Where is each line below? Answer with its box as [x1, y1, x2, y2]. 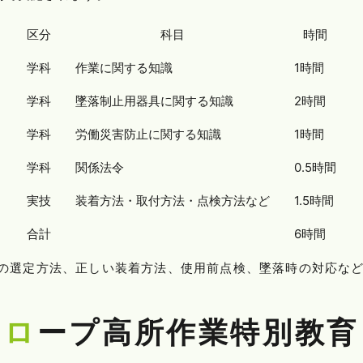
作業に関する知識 [75, 60, 173, 76]
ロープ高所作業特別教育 [36, 315, 359, 349]
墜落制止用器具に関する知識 [75, 93, 233, 109]
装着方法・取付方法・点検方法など [75, 193, 270, 209]
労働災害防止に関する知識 [75, 126, 221, 143]
